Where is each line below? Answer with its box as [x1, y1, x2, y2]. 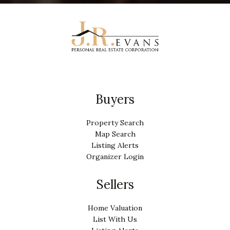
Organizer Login [86, 151, 144, 161]
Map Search [94, 129, 136, 139]
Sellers [96, 176, 134, 193]
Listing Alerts [91, 140, 139, 150]
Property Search [86, 118, 144, 127]
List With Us [93, 214, 137, 224]
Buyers [95, 91, 135, 107]
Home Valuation [88, 203, 142, 213]
